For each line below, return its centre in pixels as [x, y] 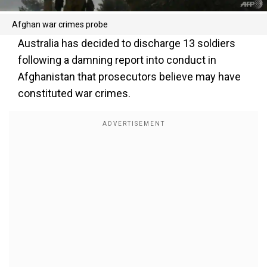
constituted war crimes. [74, 93]
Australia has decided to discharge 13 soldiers [127, 43]
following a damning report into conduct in [117, 60]
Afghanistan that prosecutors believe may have [129, 76]
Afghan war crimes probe [60, 24]
